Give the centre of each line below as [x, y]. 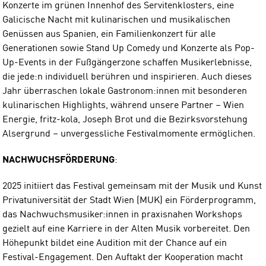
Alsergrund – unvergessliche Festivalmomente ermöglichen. [129, 134]
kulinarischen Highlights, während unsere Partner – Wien [123, 105]
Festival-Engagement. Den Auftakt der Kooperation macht [123, 257]
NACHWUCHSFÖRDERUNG [58, 160]
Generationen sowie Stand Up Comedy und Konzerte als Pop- [129, 48]
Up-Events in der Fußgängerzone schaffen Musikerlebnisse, [127, 63]
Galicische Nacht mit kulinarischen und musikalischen [116, 20]
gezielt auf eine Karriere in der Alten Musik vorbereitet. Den [126, 229]
